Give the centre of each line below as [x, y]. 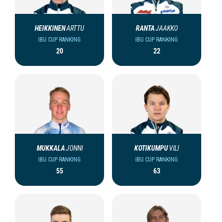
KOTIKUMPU [151, 148]
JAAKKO [166, 28]
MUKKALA [51, 148]
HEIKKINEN [50, 28]
